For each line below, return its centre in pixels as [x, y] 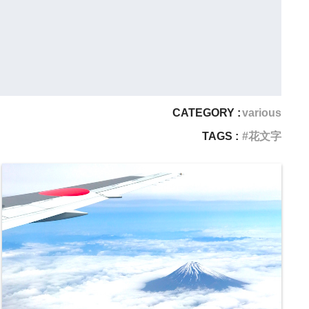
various [262, 112]
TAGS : [220, 136]
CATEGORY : [207, 112]
